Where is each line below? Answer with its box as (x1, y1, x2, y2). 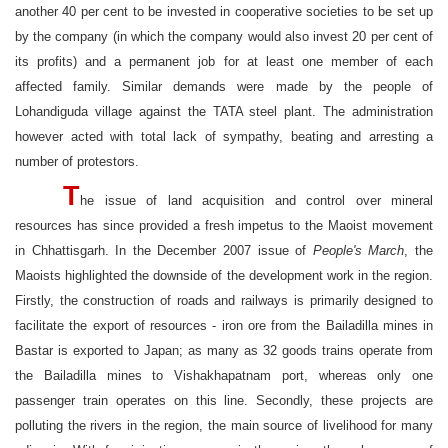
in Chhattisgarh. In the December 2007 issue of (15, 243, 313, 258)
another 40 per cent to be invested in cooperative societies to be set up (15, 4, 433, 19)
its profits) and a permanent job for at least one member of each (15, 54, 433, 69)
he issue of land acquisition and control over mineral (80, 193, 433, 208)
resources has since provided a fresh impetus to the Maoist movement (15, 218, 433, 233)
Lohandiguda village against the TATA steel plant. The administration (15, 104, 433, 119)
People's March (312, 243, 405, 258)
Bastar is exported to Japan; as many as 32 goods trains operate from (15, 343, 433, 358)
